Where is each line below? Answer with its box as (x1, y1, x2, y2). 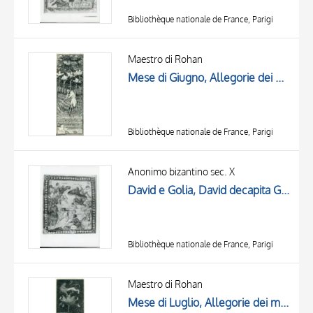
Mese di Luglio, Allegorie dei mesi (280, 296, 289, 310)
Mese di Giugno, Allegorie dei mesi (275, 71, 284, 85)
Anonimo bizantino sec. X (128, 166, 235, 178)
